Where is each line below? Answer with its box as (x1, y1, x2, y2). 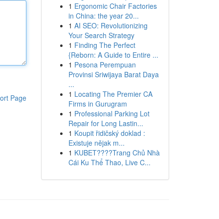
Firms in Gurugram (68, 99, 127, 109)
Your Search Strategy (68, 30, 134, 40)
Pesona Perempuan (74, 60, 136, 69)
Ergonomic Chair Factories (74, 1, 157, 11)
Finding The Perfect (74, 40, 135, 50)
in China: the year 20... (68, 11, 139, 21)
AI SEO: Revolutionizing (74, 21, 148, 30)
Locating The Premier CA (74, 89, 153, 99)
